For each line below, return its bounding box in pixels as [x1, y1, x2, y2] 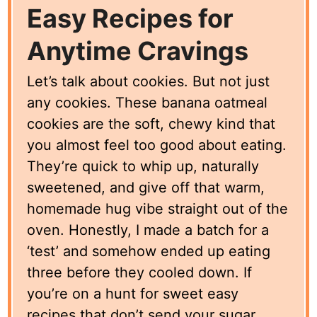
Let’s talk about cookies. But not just [27, 72, 270, 90]
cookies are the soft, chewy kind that [27, 115, 276, 132]
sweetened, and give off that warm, [27, 178, 265, 196]
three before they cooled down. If [27, 263, 253, 281]
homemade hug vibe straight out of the [27, 200, 289, 217]
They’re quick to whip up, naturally [27, 157, 260, 175]
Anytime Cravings [27, 35, 249, 67]
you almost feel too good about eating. [27, 136, 287, 154]
